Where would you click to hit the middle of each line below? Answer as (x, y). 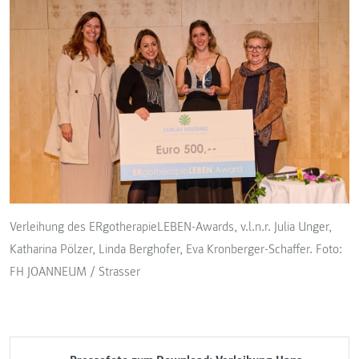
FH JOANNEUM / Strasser (75, 271)
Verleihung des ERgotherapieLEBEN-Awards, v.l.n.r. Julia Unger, (171, 226)
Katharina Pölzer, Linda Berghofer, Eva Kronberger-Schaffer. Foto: (176, 249)
